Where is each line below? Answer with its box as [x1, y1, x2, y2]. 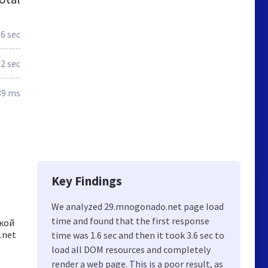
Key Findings [51, 173, 122, 189]
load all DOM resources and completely [51, 243, 211, 255]
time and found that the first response [51, 215, 209, 227]
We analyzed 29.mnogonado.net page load [51, 200, 224, 212]
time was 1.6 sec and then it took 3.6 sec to [51, 229, 224, 241]
